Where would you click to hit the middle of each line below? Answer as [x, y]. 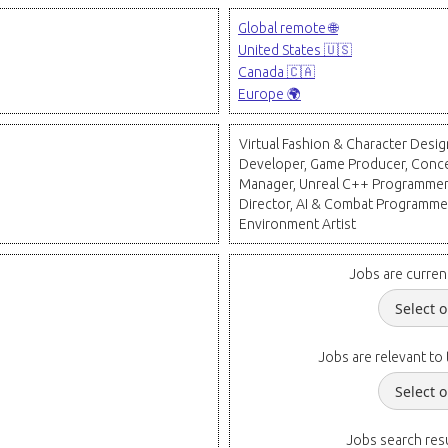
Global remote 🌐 [288, 28]
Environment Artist [297, 224]
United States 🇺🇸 [295, 50]
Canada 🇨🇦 [276, 72]
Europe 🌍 [269, 94]
